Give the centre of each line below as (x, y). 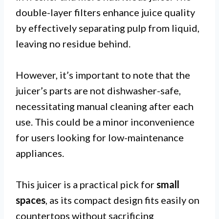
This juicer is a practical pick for (86, 185)
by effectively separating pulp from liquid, (108, 28)
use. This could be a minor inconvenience (105, 122)
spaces (31, 200)
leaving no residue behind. (73, 44)
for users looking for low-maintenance (100, 138)
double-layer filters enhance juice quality (105, 12)
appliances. (40, 153)
